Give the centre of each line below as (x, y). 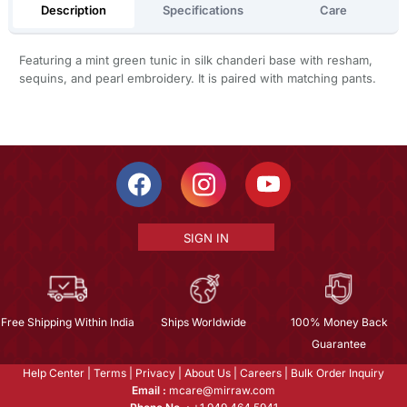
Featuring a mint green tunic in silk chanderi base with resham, (195, 60)
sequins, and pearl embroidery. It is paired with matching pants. (197, 78)
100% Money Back (339, 322)
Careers (261, 372)
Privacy (155, 372)
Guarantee (339, 343)
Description (73, 10)
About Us (208, 372)
